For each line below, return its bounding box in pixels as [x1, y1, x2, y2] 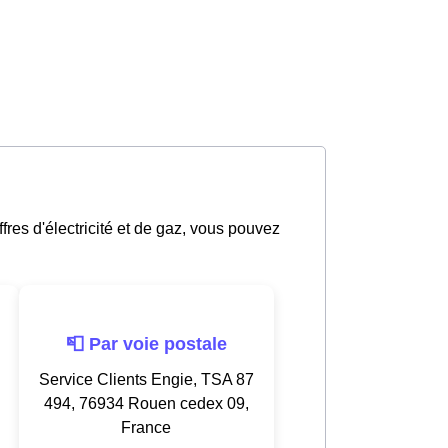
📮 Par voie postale [65, 333, 227, 354]
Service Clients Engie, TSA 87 [38, 370, 254, 388]
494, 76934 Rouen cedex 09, [43, 394, 249, 412]
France [121, 418, 171, 436]
